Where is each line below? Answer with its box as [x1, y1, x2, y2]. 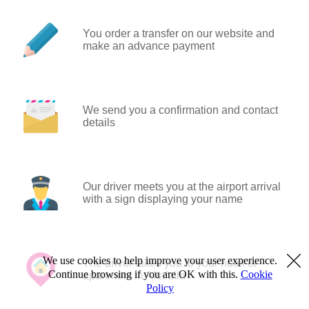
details [83, 116, 115, 128]
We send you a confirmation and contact [83, 103, 278, 116]
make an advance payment [83, 39, 215, 52]
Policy [146, 282, 174, 294]
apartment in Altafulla [83, 269, 186, 281]
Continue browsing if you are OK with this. [48, 268, 241, 280]
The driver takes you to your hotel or [83, 257, 257, 269]
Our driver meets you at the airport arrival [83, 180, 281, 192]
